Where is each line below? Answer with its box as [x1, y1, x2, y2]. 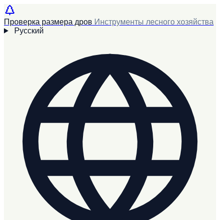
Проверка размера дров [4, 18, 92, 26]
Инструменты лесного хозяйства [94, 18, 214, 26]
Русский [14, 27, 44, 35]
